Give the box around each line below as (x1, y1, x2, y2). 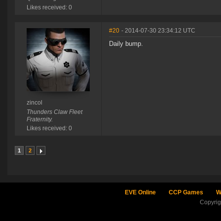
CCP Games (168, 189, 203, 196)
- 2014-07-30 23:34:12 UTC (121, 27, 195, 35)
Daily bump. (109, 40, 143, 48)
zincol (26, 99, 42, 107)
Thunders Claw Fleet (26, 109, 82, 116)
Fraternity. (26, 116, 53, 123)
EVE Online (124, 189, 156, 196)
